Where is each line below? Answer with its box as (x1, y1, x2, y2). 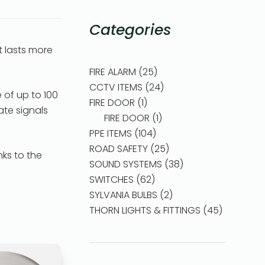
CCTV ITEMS (89, 80, 143, 94)
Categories (89, 20, 171, 40)
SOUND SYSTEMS (89, 157, 162, 171)
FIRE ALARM (89, 65, 136, 79)
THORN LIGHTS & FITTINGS (89, 203, 201, 217)
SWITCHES (89, 173, 134, 186)
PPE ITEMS (89, 127, 132, 140)
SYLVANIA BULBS (89, 188, 157, 202)
